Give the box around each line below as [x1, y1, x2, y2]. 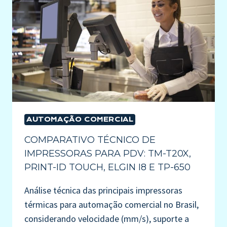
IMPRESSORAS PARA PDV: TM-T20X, [24, 147, 191, 159]
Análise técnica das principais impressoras [24, 184, 182, 196]
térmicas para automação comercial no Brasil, [24, 198, 199, 210]
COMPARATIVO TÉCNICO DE [24, 134, 156, 145]
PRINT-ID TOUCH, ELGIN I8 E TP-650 [24, 161, 191, 173]
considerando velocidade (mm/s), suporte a [24, 212, 189, 224]
